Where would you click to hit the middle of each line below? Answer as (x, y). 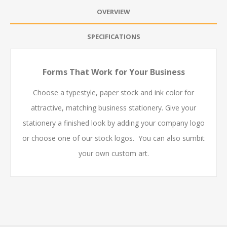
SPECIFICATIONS (113, 36)
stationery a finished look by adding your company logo (113, 123)
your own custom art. (113, 153)
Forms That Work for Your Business (113, 72)
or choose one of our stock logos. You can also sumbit (113, 138)
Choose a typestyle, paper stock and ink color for (113, 92)
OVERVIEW (113, 11)
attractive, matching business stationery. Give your (113, 107)
